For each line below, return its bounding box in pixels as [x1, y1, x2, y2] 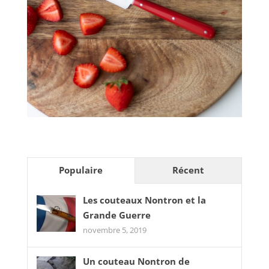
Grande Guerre [82, 208, 151, 221]
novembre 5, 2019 [82, 224, 147, 235]
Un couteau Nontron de [82, 255, 190, 267]
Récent [172, 163, 205, 176]
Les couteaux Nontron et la [82, 193, 206, 206]
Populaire [59, 163, 103, 176]
